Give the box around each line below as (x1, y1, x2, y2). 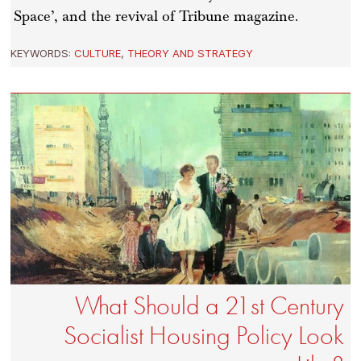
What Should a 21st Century (74, 290, 344, 321)
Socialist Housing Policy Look (63, 320, 344, 351)
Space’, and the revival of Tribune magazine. (14, 7, 299, 27)
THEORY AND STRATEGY (127, 47, 254, 60)
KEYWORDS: (10, 47, 75, 60)
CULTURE (74, 47, 122, 60)
